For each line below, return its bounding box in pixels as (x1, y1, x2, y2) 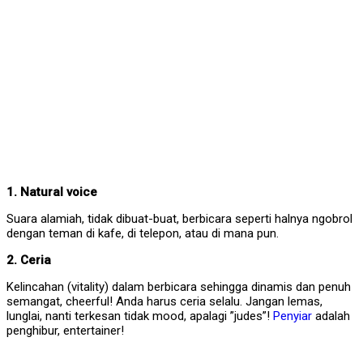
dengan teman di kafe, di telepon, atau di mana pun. (6, 226, 279, 241)
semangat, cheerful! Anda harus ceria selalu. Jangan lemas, (6, 294, 322, 310)
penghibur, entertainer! (6, 323, 124, 339)
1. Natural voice (6, 185, 97, 200)
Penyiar (273, 309, 312, 324)
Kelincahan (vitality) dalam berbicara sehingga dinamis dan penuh (6, 280, 351, 295)
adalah (312, 309, 350, 324)
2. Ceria (6, 253, 51, 268)
